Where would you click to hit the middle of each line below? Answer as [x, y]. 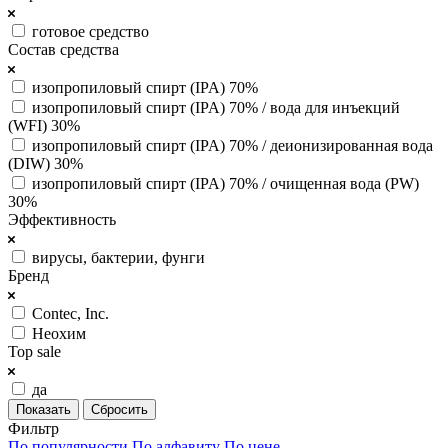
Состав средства [63, 49]
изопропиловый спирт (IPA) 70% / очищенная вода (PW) [225, 183]
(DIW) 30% [45, 163]
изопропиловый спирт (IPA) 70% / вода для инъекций [216, 107]
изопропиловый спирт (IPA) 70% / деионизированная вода [232, 145]
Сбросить [119, 409]
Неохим [59, 333]
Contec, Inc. [70, 313]
